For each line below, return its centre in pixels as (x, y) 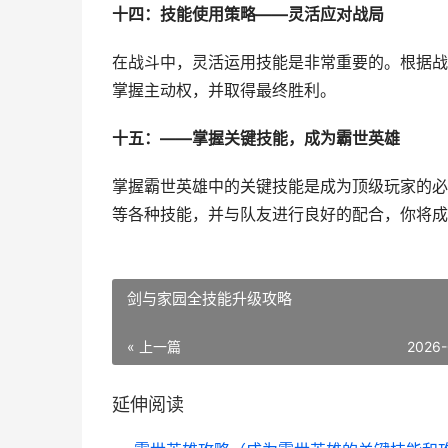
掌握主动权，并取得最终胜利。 (224, 90)
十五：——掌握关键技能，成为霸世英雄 (256, 138)
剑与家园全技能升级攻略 (209, 298)
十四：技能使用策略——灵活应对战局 (248, 14)
